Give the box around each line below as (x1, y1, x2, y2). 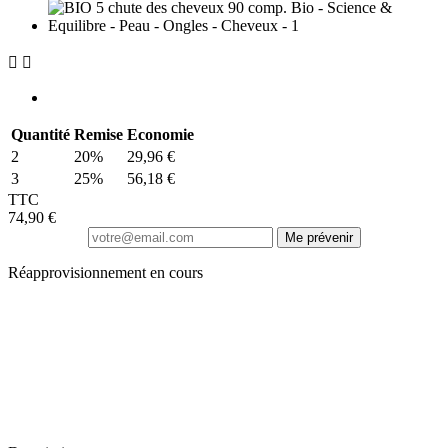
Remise (74, 125, 123, 143)
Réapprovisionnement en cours (8, 263, 203, 281)
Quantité (11, 125, 70, 143)
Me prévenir (284, 229, 353, 245)
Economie (127, 125, 194, 143)
